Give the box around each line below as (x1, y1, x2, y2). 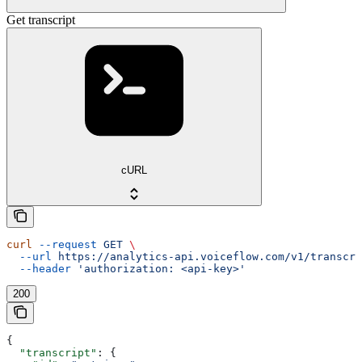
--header (6, 263, 71, 276)
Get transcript (6, 12, 75, 27)
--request (32, 238, 97, 251)
